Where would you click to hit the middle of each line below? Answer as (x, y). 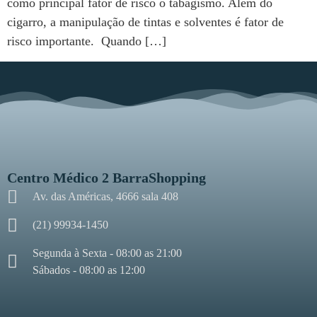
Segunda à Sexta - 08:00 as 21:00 (108, 253)
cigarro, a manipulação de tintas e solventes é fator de (145, 22)
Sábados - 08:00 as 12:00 (89, 270)
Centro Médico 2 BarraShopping (106, 177)
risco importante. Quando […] (87, 41)
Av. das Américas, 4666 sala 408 (106, 197)
